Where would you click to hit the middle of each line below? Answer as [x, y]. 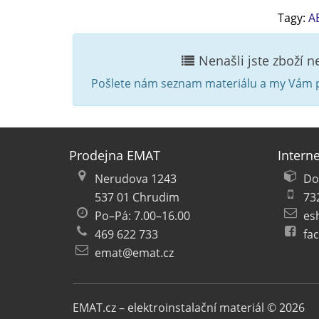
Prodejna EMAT [115, 155]
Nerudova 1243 [136, 178]
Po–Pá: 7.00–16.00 [142, 215]
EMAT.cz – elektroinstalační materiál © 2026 [189, 307]
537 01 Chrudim [137, 197]
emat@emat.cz [134, 252]
